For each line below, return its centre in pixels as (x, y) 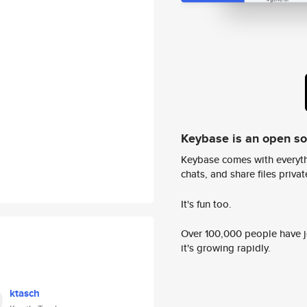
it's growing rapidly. (226, 248)
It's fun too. (206, 204)
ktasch (25, 293)
